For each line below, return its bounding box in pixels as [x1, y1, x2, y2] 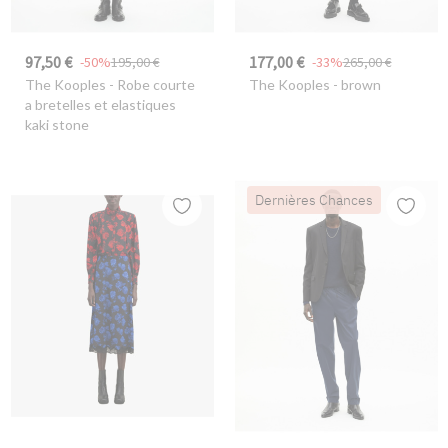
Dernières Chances [254, 190, 373, 209]
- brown [329, 76, 381, 94]
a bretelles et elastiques [24, 96, 176, 114]
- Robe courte [105, 76, 195, 94]
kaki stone [24, 116, 89, 134]
